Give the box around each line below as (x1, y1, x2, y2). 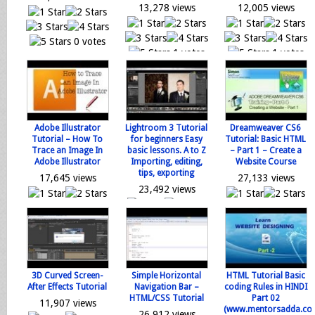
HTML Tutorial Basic (226, 271, 305, 281)
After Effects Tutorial (27, 282, 107, 292)
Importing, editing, (130, 157, 202, 167)
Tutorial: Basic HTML (225, 134, 306, 144)
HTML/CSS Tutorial (129, 293, 204, 303)
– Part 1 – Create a (229, 146, 302, 155)
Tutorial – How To (32, 134, 103, 144)
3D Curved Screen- (32, 271, 103, 281)
